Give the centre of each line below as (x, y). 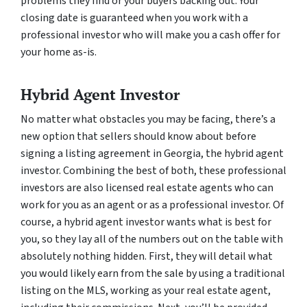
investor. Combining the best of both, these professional (153, 171)
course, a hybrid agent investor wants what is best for (146, 222)
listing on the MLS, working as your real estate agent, (146, 291)
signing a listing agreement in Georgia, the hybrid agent (152, 154)
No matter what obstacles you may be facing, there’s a (148, 120)
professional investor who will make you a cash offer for (150, 35)
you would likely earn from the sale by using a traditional (153, 274)
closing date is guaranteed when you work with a (134, 18)
